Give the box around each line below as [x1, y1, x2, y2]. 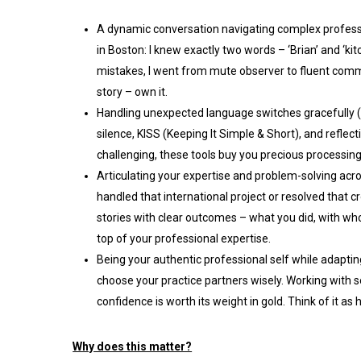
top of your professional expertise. [97, 232, 272, 245]
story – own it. [97, 85, 168, 98]
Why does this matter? [73, 340, 193, 353]
